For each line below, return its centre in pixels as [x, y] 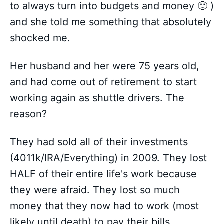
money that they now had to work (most [104, 206]
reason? [28, 114]
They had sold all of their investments [99, 142]
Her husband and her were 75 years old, [105, 66]
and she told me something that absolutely [111, 22]
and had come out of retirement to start [103, 82]
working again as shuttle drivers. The [97, 98]
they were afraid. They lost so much [95, 190]
